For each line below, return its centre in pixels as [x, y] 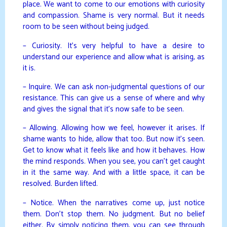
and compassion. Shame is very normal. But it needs [113, 16]
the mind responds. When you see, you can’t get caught [113, 162]
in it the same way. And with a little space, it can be [113, 173]
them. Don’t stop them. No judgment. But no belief [113, 214]
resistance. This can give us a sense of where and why [113, 98]
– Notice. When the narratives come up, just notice [113, 203]
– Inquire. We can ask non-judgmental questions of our [113, 87]
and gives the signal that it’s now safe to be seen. [103, 109]
